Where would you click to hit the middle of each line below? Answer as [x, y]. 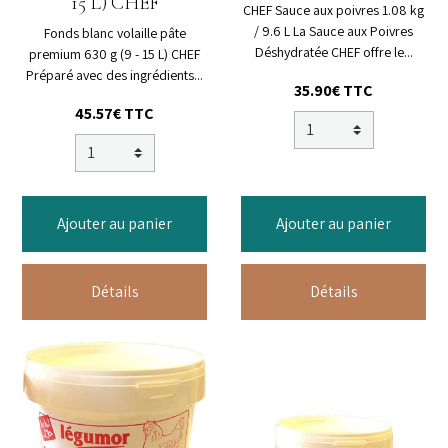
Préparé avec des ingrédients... [114, 75]
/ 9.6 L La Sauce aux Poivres [333, 31]
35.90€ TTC [333, 91]
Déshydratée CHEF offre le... [333, 52]
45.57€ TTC [114, 114]
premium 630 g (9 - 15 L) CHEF [114, 54]
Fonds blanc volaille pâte [114, 33]
